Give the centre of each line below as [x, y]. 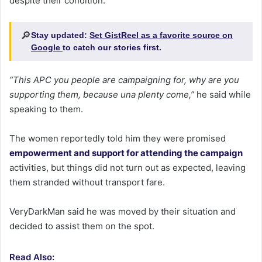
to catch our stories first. [112, 48]
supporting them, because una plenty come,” [102, 95]
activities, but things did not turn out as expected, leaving [127, 168]
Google [47, 48]
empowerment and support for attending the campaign [126, 153]
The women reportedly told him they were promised [118, 139]
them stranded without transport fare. [87, 182]
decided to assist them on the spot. [82, 226]
